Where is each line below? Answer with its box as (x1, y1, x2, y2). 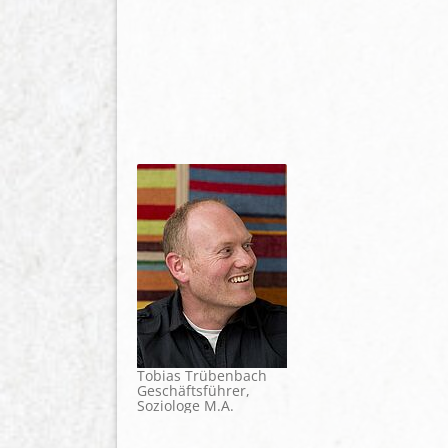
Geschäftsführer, (137, 380, 250, 400)
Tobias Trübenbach (137, 365, 267, 385)
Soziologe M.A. (137, 395, 234, 415)
